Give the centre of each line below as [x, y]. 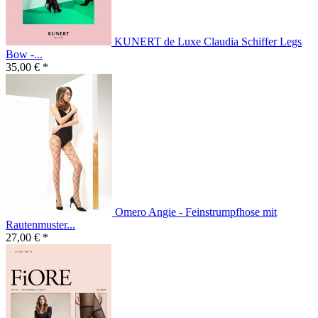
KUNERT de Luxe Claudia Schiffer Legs [208, 42]
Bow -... [24, 55]
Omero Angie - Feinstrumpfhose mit [196, 212]
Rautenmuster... [40, 225]
